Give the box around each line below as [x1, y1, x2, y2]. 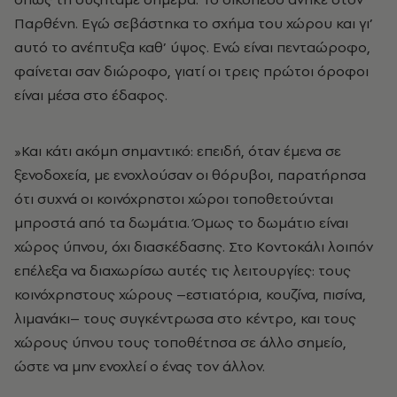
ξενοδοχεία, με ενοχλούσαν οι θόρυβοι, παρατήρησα [14, 165, 366, 185]
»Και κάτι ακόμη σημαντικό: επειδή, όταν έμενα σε [14, 141, 341, 161]
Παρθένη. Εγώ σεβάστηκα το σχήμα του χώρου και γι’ [14, 13, 373, 34]
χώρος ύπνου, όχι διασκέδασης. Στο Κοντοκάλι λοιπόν [14, 237, 373, 257]
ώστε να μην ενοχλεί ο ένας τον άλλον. [14, 356, 265, 377]
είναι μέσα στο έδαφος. [14, 85, 167, 105]
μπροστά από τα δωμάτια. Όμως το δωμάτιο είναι [14, 213, 348, 233]
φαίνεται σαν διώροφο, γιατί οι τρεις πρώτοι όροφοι [14, 61, 369, 82]
